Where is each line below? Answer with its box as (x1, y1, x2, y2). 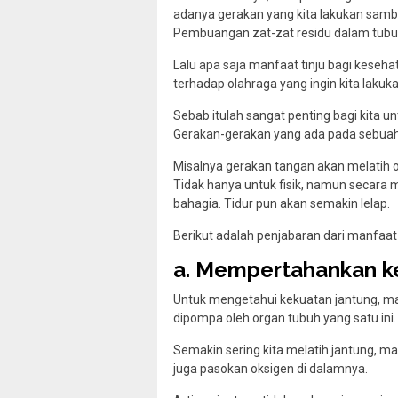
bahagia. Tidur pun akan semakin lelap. (173, 195, 390, 211)
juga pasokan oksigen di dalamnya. (173, 361, 368, 376)
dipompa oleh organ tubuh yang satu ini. (173, 310, 396, 325)
